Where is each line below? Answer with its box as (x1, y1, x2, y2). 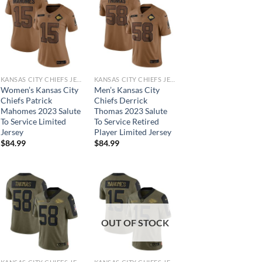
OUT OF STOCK (101, 216, 169, 228)
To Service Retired (94, 116, 159, 126)
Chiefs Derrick (94, 95, 147, 105)
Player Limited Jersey (94, 126, 171, 137)
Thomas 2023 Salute (94, 105, 167, 116)
